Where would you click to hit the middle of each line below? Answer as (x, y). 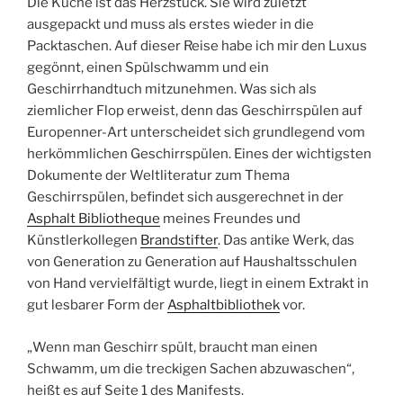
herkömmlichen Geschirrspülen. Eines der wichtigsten (199, 154)
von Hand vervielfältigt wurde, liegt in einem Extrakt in (198, 284)
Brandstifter (179, 241)
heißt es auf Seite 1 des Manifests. (135, 390)
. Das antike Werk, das (286, 241)
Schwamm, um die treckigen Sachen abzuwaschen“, (191, 368)
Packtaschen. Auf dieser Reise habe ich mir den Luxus (197, 46)
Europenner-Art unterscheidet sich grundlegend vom (196, 133)
